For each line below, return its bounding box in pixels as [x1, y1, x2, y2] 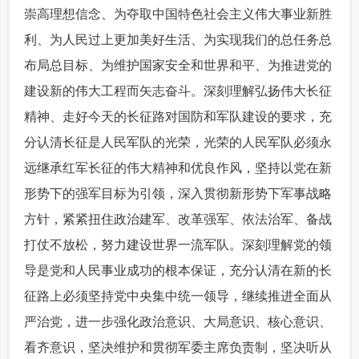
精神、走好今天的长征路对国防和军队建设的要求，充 [24, 110, 333, 123]
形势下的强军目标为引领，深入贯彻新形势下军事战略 [24, 187, 333, 200]
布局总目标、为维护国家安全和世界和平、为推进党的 [24, 58, 333, 72]
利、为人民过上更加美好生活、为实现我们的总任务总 [24, 33, 333, 46]
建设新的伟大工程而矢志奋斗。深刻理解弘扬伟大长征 [24, 84, 333, 98]
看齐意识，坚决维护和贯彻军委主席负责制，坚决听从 [24, 341, 333, 354]
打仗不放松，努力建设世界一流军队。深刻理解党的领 [24, 238, 333, 252]
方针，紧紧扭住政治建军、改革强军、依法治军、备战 [24, 212, 333, 226]
